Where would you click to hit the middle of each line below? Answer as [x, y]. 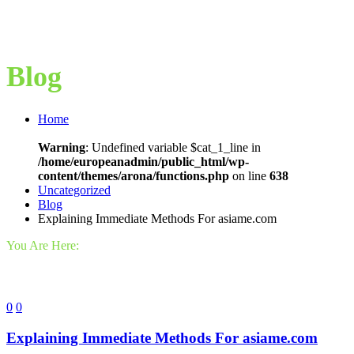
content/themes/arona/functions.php [134, 176]
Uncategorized [74, 190]
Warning [62, 148]
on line [249, 176]
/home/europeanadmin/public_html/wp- [143, 162]
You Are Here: [43, 246]
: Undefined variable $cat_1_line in [173, 148]
